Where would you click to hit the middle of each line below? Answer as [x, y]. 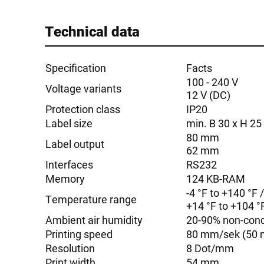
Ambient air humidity [94, 220]
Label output [75, 144]
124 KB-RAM [216, 179]
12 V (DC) [208, 95]
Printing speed [79, 234]
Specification [76, 68]
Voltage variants [83, 88]
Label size [69, 123]
